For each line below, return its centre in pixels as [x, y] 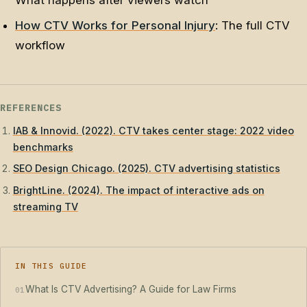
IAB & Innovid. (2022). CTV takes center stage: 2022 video [153, 131]
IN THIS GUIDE [51, 266]
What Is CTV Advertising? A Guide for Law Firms [131, 290]
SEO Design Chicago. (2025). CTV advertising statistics [146, 169]
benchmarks [43, 147]
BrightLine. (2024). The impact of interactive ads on [138, 190]
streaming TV [45, 206]
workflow [40, 46]
